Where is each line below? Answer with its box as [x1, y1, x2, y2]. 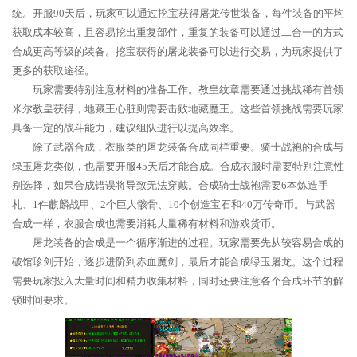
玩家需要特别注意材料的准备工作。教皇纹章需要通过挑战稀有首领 [33, 84, 343, 96]
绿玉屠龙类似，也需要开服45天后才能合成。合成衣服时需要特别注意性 [12, 160, 344, 172]
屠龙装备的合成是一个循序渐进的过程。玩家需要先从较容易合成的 [33, 237, 343, 249]
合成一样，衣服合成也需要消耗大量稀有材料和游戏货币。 [12, 218, 281, 229]
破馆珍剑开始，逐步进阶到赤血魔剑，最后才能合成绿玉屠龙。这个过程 [12, 256, 343, 268]
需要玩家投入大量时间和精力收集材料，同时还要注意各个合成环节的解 [12, 275, 343, 287]
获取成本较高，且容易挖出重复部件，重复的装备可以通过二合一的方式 [12, 26, 343, 38]
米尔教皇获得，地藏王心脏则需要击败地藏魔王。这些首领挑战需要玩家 [12, 103, 343, 115]
